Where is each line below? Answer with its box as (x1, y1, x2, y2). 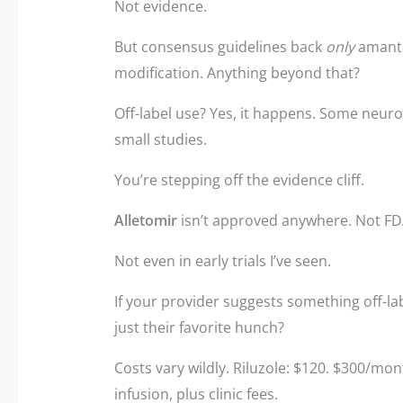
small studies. (113, 129, 207, 149)
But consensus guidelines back (113, 36, 326, 57)
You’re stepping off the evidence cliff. (113, 169, 364, 190)
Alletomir (113, 210, 177, 230)
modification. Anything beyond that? (113, 62, 360, 83)
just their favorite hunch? (113, 317, 284, 337)
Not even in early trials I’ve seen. (113, 250, 331, 271)
